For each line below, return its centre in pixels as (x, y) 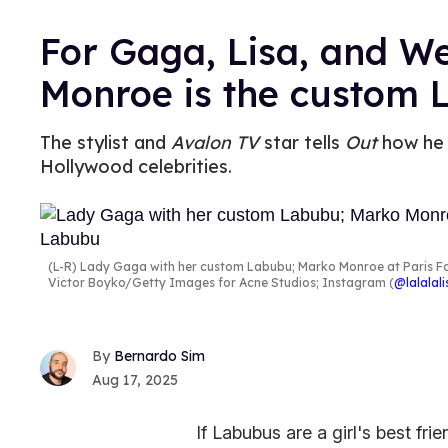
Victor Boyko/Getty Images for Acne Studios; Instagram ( (221, 282)
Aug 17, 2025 (135, 380)
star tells (302, 142)
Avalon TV (215, 142)
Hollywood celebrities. (136, 166)
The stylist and (105, 142)
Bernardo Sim (159, 356)
